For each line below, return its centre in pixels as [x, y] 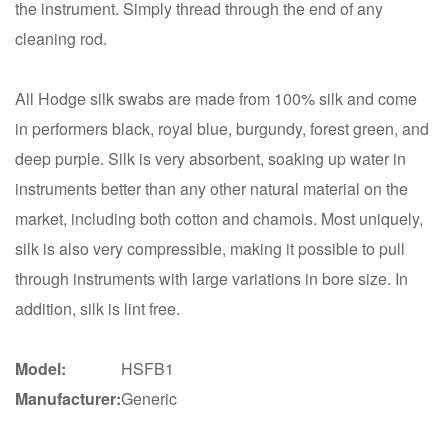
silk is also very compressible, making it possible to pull [210, 248]
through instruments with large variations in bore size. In [211, 278]
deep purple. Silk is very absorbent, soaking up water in [210, 158]
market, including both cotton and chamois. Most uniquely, [219, 218]
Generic [149, 398]
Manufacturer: [68, 398]
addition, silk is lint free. [97, 308]
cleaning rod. [61, 38]
